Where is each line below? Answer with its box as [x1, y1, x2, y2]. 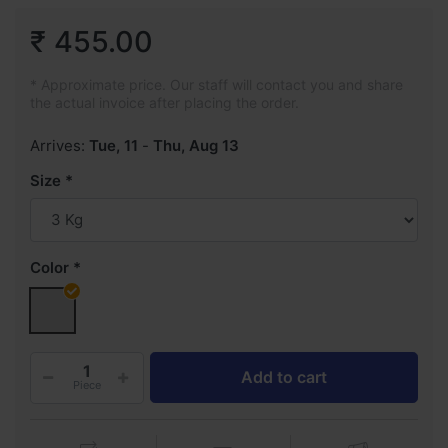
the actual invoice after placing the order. [30, 93, 299, 111]
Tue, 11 [89, 135, 138, 155]
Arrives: [30, 135, 85, 155]
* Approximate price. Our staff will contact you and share [30, 75, 403, 93]
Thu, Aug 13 [153, 135, 239, 155]
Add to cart [241, 367, 327, 388]
